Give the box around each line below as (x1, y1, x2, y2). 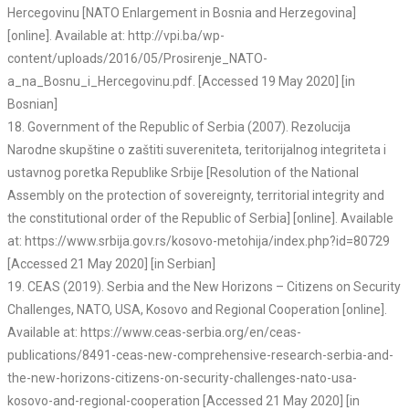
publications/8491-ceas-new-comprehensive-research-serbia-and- (7, 348, 393, 363)
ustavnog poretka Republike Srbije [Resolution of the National (7, 165, 359, 181)
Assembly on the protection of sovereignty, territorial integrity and (7, 188, 384, 204)
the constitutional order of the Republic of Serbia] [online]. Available (7, 211, 393, 226)
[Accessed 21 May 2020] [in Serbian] (7, 257, 215, 272)
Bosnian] (7, 97, 58, 112)
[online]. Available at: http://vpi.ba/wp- (7, 28, 225, 44)
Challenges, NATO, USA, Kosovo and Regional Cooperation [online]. (7, 302, 387, 318)
